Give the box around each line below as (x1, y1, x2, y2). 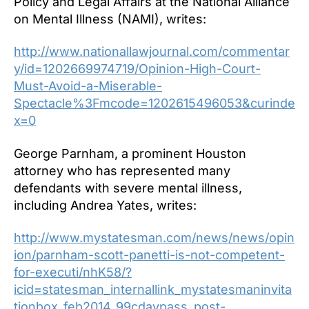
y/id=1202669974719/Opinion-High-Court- (14, 61, 261, 77)
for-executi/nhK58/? (14, 265, 132, 280)
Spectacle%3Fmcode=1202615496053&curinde (14, 96, 295, 111)
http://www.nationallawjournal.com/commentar (14, 44, 290, 59)
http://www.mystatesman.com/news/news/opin (14, 230, 295, 246)
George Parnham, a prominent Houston (14, 146, 246, 161)
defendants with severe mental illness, (14, 180, 242, 195)
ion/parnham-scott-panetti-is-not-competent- (14, 248, 285, 263)
